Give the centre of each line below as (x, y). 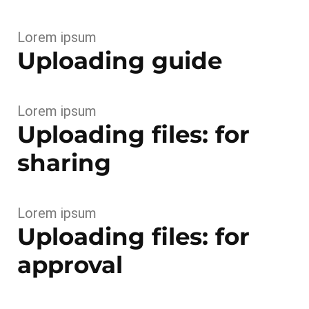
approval (70, 265)
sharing (64, 163)
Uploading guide (120, 61)
